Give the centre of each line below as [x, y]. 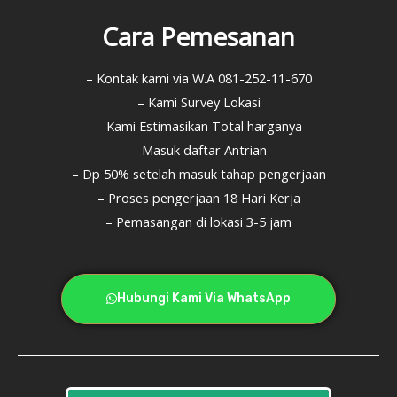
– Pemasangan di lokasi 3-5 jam [198, 222]
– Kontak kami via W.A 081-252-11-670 [198, 78]
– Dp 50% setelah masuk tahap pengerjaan [198, 174]
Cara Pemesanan [198, 36]
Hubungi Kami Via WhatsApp [204, 298]
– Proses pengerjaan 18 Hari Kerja [198, 198]
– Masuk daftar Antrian [198, 150]
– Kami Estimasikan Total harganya [198, 126]
